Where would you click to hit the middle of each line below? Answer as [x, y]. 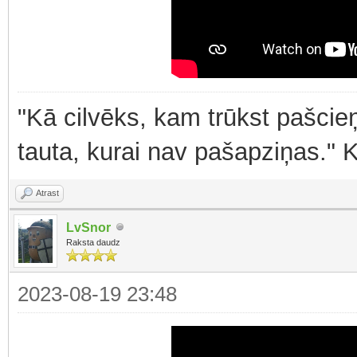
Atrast [47, 192]
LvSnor [88, 227]
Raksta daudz [93, 242]
